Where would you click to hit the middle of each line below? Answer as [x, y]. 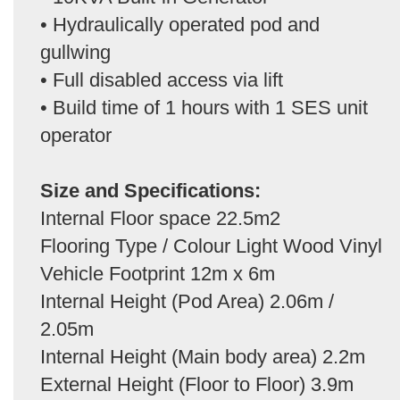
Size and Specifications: [150, 190]
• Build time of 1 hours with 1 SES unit [204, 107]
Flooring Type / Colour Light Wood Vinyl [211, 246]
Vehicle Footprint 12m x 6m [158, 273]
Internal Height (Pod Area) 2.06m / [187, 301]
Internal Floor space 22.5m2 [160, 218]
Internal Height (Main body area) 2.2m [203, 356]
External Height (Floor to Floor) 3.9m [197, 384]
